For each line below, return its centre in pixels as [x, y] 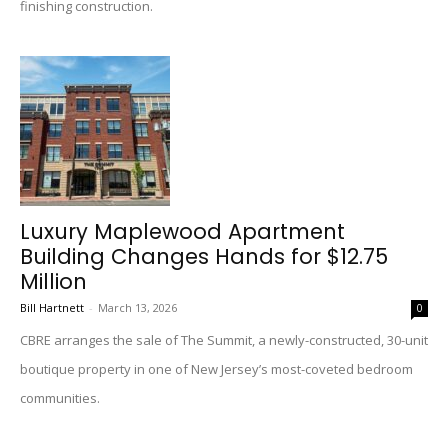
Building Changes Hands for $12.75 [204, 256]
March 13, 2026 [137, 307]
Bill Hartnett [52, 307]
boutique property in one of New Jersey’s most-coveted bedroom [216, 369]
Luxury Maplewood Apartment [182, 231]
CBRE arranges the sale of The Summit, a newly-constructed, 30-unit [224, 340]
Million [53, 281]
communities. [60, 398]
